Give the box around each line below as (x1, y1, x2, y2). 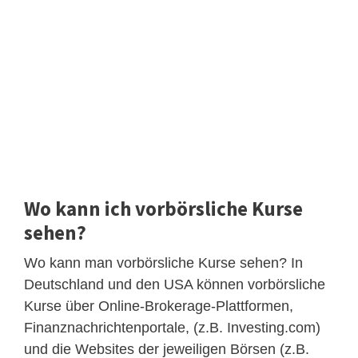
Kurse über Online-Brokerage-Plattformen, (24, 297, 293, 314)
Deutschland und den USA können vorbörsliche (24, 276, 325, 292)
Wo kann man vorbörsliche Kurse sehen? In (24, 254, 303, 271)
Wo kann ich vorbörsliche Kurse (24, 195, 303, 221)
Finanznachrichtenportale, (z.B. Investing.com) (24, 319, 320, 336)
